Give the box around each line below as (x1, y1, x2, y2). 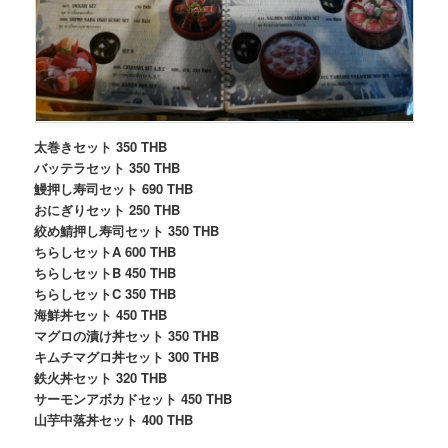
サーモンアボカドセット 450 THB (34, 388, 233, 408)
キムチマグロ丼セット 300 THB (34, 346, 220, 366)
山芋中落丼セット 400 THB (34, 409, 194, 429)
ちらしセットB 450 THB (34, 262, 177, 282)
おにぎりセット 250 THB (34, 199, 181, 219)
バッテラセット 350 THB (34, 157, 181, 177)
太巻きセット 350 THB (34, 136, 168, 156)
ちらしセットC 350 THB (34, 283, 177, 303)
